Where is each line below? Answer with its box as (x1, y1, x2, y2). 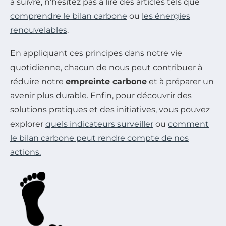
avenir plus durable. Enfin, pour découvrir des (10, 90, 192, 100)
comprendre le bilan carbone (10, 11, 127, 21)
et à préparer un (147, 76, 214, 86)
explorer (10, 119, 45, 129)
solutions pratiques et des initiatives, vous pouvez (10, 104, 210, 115)
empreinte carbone (66, 76, 147, 86)
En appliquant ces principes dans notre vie (10, 48, 182, 58)
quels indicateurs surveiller (45, 119, 153, 129)
